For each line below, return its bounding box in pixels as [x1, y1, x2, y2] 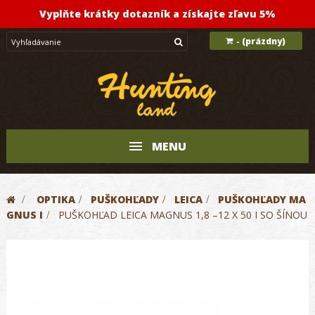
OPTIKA [37, 193, 75, 206]
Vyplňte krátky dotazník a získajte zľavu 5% [39, 7, 276, 20]
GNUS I [6, 208, 43, 221]
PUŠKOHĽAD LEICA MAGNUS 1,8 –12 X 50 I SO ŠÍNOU [58, 208, 307, 221]
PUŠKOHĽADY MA [218, 193, 306, 206]
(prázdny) [242, 35, 286, 48]
